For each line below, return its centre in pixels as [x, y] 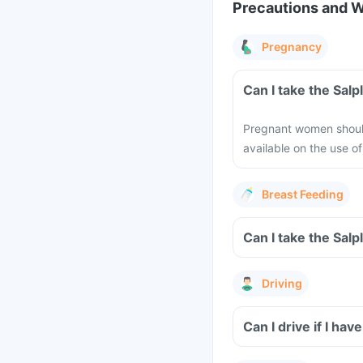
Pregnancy [292, 47]
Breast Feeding [303, 194]
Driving [282, 283]
